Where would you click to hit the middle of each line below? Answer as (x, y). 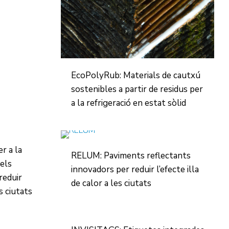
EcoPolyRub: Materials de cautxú (135, 75)
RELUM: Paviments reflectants (131, 156)
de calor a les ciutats (111, 183)
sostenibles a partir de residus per (137, 89)
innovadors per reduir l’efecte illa (135, 169)
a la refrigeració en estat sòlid (128, 103)
